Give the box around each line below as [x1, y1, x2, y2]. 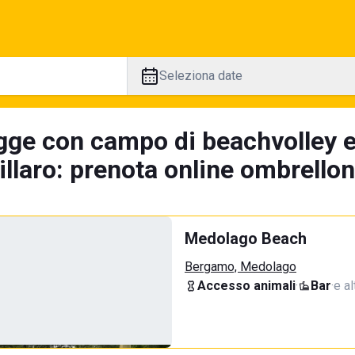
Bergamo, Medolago [185, 259, 296, 274]
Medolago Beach [185, 229, 307, 248]
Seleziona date [158, 68, 242, 83]
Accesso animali [197, 278, 296, 293]
